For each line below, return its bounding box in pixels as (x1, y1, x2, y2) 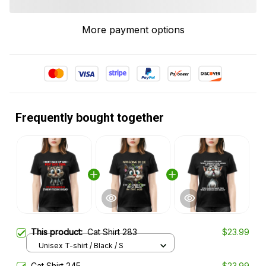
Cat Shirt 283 (87, 227, 137, 237)
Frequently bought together (15, 110, 164, 125)
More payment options (81, 24, 185, 36)
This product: (31, 227, 87, 237)
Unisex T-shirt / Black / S (39, 240, 123, 250)
